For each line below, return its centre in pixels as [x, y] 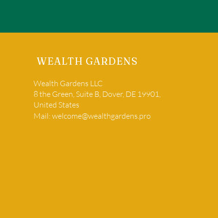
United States [56, 105]
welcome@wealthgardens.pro [101, 116]
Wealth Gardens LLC [68, 83]
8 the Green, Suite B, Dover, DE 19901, [97, 94]
